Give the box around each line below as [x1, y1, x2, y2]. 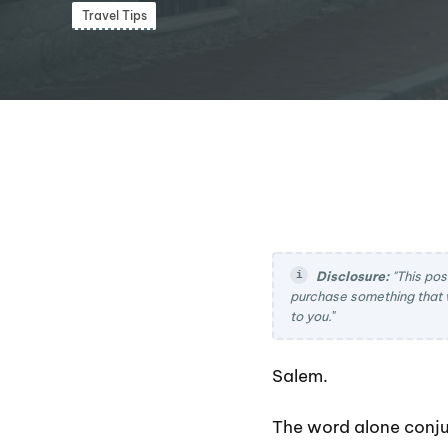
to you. [290, 308, 332, 325]
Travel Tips [81, 8, 147, 24]
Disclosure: [316, 267, 389, 284]
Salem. [272, 365, 328, 388]
